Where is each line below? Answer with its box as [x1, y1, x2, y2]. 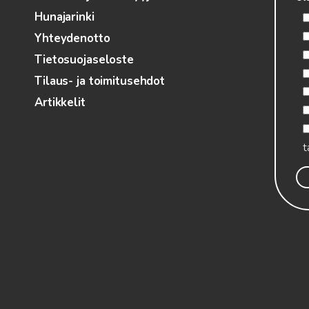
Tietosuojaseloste [34, 52, 134, 68]
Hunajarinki [34, 9, 94, 26]
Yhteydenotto [34, 30, 110, 47]
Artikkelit [34, 94, 86, 111]
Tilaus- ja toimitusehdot [34, 73, 166, 90]
